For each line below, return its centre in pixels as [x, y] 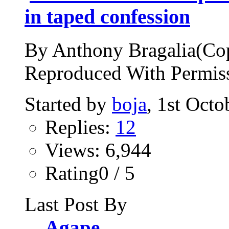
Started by [68, 104]
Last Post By [76, 204]
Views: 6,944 [98, 150]
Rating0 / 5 [90, 173]
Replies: [80, 127]
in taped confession [107, 16]
